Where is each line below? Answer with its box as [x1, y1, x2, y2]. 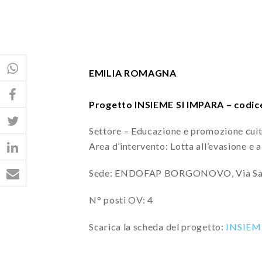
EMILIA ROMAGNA [89, 67, 177, 78]
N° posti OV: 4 [89, 194, 153, 205]
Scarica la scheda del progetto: [89, 220, 226, 232]
